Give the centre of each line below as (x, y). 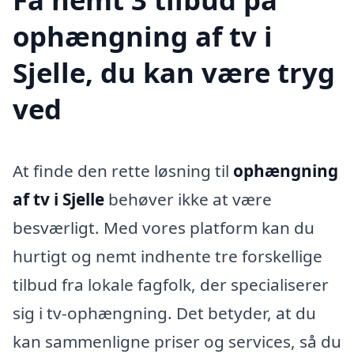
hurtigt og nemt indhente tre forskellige (168, 256)
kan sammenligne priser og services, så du (177, 341)
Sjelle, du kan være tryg (174, 72)
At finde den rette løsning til (123, 170)
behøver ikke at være (188, 199)
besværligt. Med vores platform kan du (164, 227)
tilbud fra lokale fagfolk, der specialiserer (171, 284)
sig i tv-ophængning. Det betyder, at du (164, 313)
